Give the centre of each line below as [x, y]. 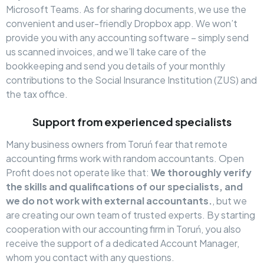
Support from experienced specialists [132, 122]
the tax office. [37, 94]
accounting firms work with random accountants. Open [125, 159]
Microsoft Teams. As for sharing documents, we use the [126, 9]
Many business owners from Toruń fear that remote [117, 144]
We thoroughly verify [201, 173]
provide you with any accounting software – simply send [127, 38]
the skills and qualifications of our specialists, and [124, 187]
